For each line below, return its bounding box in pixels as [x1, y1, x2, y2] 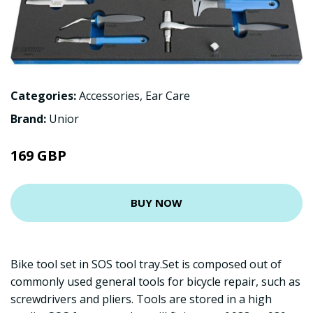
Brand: [10, 110, 49, 126]
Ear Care [145, 87, 190, 103]
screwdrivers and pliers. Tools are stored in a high [10, 291, 272, 307]
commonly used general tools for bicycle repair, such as [10, 273, 300, 289]
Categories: [10, 87, 76, 103]
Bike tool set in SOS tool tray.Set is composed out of [10, 256, 282, 272]
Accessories [79, 87, 140, 103]
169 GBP [10, 145, 66, 165]
